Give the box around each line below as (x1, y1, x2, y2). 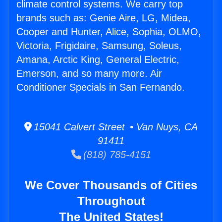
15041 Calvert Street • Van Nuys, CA (32, 121, 198, 133)
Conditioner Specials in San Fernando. (16, 82, 185, 93)
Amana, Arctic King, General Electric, (16, 54, 179, 65)
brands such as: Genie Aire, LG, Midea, (16, 12, 191, 24)
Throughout (77, 194, 145, 208)
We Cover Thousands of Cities (25, 178, 197, 192)
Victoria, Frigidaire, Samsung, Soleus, (16, 40, 182, 52)
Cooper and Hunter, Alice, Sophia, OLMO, (16, 26, 201, 38)
